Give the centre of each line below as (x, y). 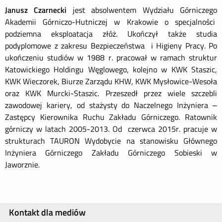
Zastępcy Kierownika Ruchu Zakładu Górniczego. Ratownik (111, 117)
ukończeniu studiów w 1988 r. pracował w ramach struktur (111, 57)
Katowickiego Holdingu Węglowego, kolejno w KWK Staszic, (111, 69)
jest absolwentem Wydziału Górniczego (142, 10)
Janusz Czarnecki (36, 10)
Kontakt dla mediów (47, 212)
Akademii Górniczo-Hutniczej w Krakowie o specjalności (111, 22)
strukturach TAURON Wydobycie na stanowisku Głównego (111, 141)
